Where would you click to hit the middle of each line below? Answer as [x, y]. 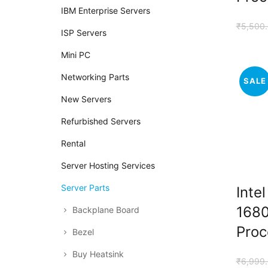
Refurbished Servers [101, 121]
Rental [73, 143]
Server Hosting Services [108, 165]
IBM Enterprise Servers [106, 10]
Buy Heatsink [98, 254]
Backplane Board [106, 210]
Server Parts [85, 188]
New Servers [86, 99]
